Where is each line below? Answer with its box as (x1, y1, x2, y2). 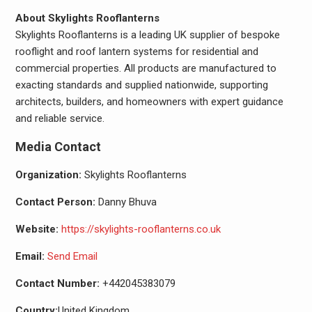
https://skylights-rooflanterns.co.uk (61, 223, 221, 235)
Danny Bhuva (95, 196, 157, 208)
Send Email (47, 250, 97, 263)
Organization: (15, 169, 81, 181)
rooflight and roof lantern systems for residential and (15, 45, 258, 58)
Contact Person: (15, 196, 95, 208)
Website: (15, 223, 58, 235)
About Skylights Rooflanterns (15, 12, 159, 24)
